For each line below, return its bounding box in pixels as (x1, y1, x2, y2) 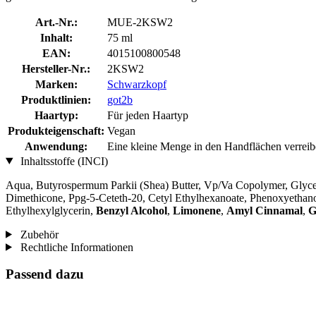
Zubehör (17, 228, 59, 241)
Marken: (35, 78, 78, 90)
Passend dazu (6, 267, 84, 282)
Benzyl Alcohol (96, 204, 167, 217)
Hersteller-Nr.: (22, 62, 90, 75)
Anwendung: (25, 140, 87, 152)
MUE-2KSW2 (107, 16, 173, 28)
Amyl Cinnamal (226, 204, 303, 217)
